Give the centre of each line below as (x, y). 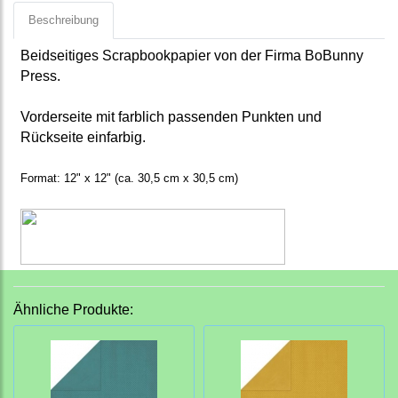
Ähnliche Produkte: (73, 310)
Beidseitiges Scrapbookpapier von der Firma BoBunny (192, 56)
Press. (40, 76)
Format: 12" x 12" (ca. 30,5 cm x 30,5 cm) (129, 179)
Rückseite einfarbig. (83, 138)
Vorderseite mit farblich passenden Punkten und (171, 117)
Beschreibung (64, 20)
